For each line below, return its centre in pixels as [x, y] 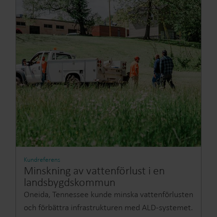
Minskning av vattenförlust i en [94, 170]
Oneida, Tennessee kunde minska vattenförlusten [108, 194]
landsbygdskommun [70, 182]
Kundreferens [42, 160]
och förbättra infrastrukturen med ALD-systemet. [108, 207]
